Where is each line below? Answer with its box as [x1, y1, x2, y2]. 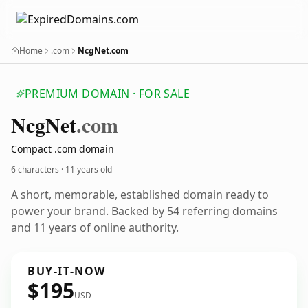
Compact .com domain [11, 142, 114, 155]
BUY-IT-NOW [27, 263, 106, 278]
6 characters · [11, 164, 65, 175]
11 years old [65, 164, 112, 175]
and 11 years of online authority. [11, 220, 179, 235]
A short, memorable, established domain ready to [11, 187, 269, 202]
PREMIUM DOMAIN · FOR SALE [25, 86, 190, 101]
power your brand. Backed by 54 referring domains [11, 203, 278, 219]
